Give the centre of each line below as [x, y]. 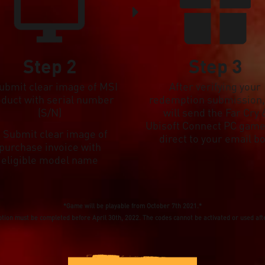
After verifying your [215, 86]
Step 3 [215, 66]
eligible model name [50, 159]
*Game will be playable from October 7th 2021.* [132, 206]
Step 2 [50, 66]
